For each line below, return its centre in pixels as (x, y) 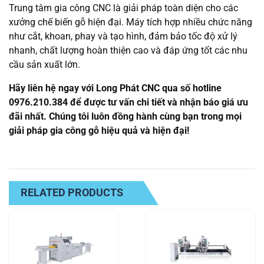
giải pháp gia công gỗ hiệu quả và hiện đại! (99, 131)
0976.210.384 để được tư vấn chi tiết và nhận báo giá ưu (128, 103)
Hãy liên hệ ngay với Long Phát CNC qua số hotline (115, 88)
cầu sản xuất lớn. (44, 65)
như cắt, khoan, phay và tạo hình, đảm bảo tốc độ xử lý (123, 37)
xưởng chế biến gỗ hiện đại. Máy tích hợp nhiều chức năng (131, 22)
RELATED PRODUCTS (72, 193)
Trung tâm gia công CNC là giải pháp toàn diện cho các (123, 8)
